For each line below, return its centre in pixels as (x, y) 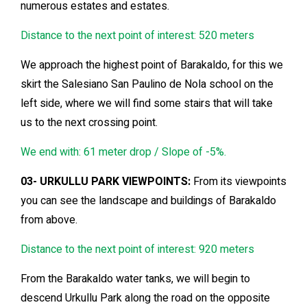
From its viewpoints (238, 182)
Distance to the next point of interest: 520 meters (137, 36)
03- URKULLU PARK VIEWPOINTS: (106, 182)
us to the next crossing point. (89, 123)
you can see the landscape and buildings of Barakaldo (148, 201)
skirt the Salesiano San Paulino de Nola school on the (147, 85)
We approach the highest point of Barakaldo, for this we (152, 65)
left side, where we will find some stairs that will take (147, 104)
